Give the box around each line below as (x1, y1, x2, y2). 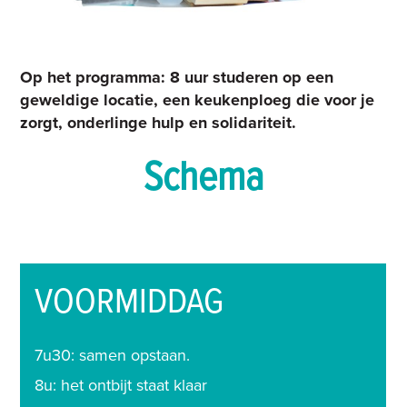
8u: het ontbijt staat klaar (35, 375, 208, 396)
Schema (144, 153, 263, 206)
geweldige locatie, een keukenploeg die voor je (20, 90, 375, 111)
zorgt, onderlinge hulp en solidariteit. (20, 113, 297, 134)
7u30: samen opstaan (35, 345, 187, 366)
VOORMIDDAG (35, 280, 224, 327)
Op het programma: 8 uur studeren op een (20, 67, 334, 88)
